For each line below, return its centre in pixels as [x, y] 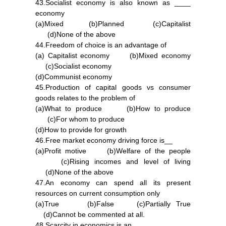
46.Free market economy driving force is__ [104, 140]
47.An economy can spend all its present [113, 182]
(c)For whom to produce [80, 119]
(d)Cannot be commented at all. [90, 214]
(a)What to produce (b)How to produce [113, 108]
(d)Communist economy [74, 76]
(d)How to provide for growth [81, 129]
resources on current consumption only [98, 193]
